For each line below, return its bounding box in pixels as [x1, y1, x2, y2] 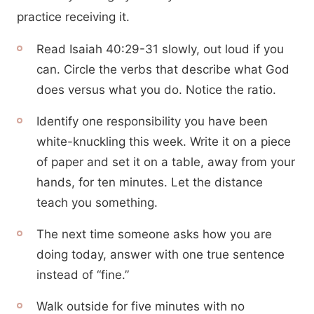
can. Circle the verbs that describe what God [36, 62, 289, 76]
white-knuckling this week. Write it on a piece [36, 135, 291, 149]
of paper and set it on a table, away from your [36, 155, 295, 169]
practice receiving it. [17, 10, 130, 24]
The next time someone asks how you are [36, 227, 272, 241]
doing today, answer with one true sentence [36, 247, 285, 261]
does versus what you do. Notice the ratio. [36, 83, 276, 97]
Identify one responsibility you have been [36, 114, 268, 128]
